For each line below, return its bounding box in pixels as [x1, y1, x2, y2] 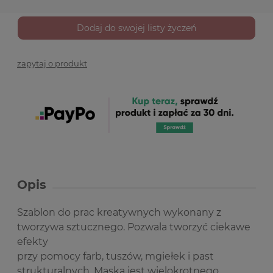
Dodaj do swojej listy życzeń [77, 22, 196, 34]
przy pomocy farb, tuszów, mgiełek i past [17, 250, 214, 262]
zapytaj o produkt [17, 58, 87, 68]
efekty [17, 235, 48, 247]
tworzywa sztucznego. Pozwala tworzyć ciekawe [17, 221, 250, 233]
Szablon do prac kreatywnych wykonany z [17, 206, 221, 218]
